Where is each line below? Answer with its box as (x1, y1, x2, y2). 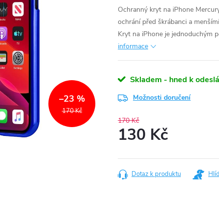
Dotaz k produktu (131, 170, 181, 178)
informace (118, 42, 148, 51)
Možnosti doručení (133, 93, 191, 102)
